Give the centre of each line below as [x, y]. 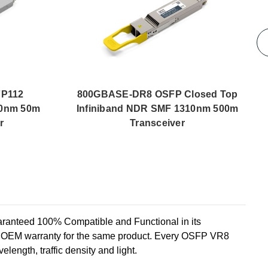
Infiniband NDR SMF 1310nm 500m [157, 108]
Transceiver [157, 123]
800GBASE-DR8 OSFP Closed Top [157, 94]
